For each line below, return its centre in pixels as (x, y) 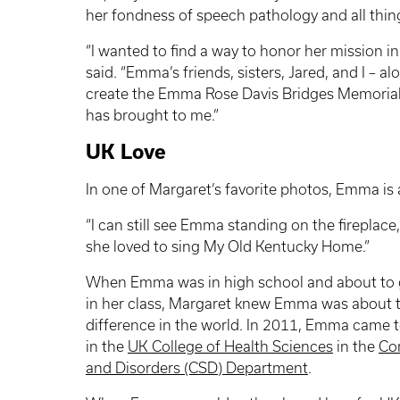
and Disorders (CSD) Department (197, 367)
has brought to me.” (152, 115)
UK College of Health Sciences (230, 346)
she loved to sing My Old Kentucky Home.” (228, 246)
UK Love (126, 152)
